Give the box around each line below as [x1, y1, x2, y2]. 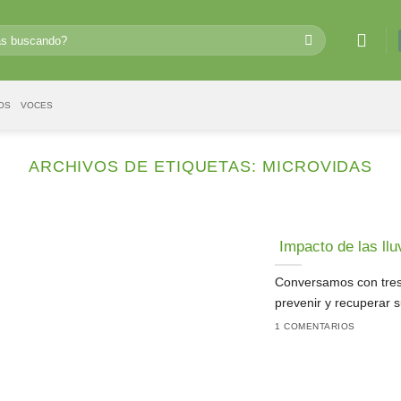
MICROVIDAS [261, 157, 373, 175]
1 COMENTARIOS [275, 320, 355, 331]
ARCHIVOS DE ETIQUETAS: [28, 157, 262, 175]
